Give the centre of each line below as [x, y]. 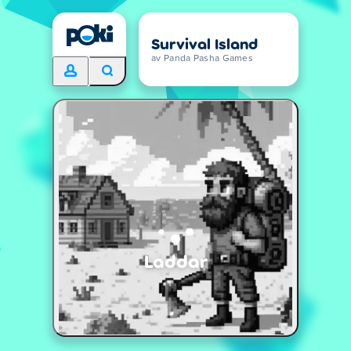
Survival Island [204, 43]
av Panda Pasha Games [202, 59]
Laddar [175, 261]
